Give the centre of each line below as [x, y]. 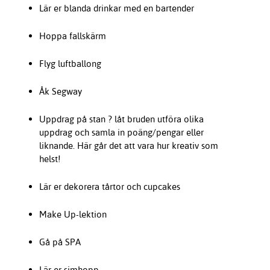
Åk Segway [60, 91]
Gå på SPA [60, 242]
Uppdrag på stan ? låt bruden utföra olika [121, 119]
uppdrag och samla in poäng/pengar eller [121, 132]
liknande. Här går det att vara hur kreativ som [128, 145]
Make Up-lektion [73, 214]
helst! [49, 159]
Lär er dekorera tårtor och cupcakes [109, 186]
